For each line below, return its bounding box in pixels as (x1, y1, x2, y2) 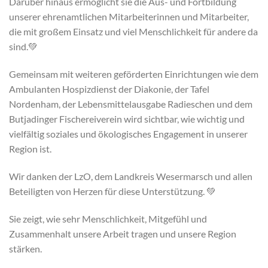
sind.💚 (9, 41, 38, 53)
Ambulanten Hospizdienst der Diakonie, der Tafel (9, 83, 209, 95)
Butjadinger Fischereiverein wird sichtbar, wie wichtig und (9, 112, 245, 124)
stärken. (9, 242, 42, 254)
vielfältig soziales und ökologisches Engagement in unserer (9, 127, 248, 139)
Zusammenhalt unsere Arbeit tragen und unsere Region (9, 227, 236, 239)
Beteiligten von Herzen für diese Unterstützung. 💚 (9, 185, 216, 197)
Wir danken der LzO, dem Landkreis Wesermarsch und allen (9, 170, 252, 182)
